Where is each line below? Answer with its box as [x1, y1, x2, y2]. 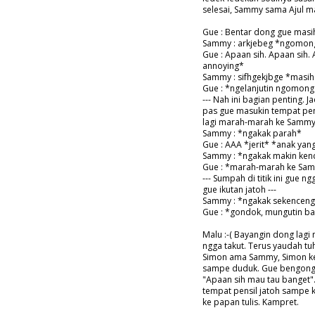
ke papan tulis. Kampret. [202, 296, 299, 309]
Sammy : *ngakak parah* [202, 127, 302, 140]
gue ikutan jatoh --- [202, 184, 276, 196]
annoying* [202, 60, 244, 72]
